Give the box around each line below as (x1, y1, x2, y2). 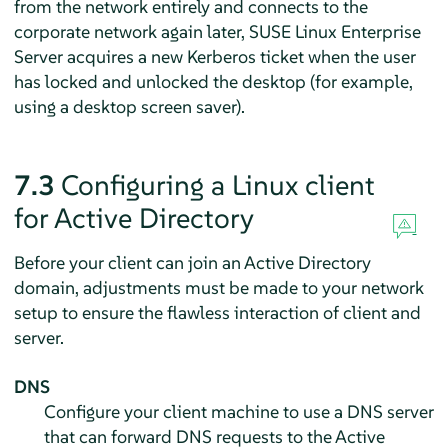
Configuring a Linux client (60, 167, 375, 203)
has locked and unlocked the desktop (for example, (13, 69, 413, 93)
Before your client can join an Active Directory (13, 250, 371, 274)
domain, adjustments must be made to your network (13, 275, 424, 299)
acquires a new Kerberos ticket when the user (62, 44, 416, 68)
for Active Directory (13, 200, 254, 236)
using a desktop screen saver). (13, 94, 245, 118)
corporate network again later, (13, 19, 249, 43)
